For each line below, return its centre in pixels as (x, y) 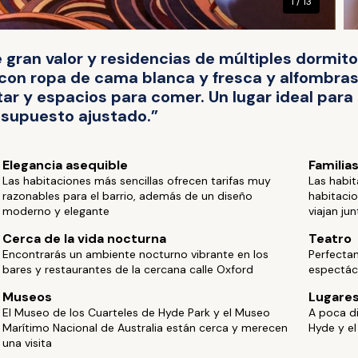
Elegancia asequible (66, 165)
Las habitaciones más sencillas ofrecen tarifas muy (137, 181)
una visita (28, 343)
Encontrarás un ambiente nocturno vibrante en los (136, 254)
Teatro (330, 239)
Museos (28, 297)
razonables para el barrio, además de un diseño (128, 196)
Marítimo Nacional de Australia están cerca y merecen (145, 328)
